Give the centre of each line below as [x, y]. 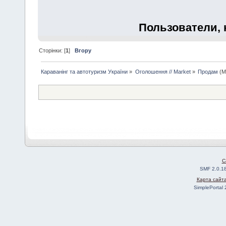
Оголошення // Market [163, 71]
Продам [208, 71]
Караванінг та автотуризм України [84, 71]
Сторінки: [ [52, 50]
